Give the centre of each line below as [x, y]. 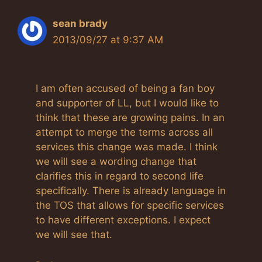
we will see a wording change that [116, 162]
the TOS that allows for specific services [130, 206]
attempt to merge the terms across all [124, 132]
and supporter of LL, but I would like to [127, 103]
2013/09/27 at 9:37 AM [108, 39]
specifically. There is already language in [131, 191]
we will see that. [74, 235]
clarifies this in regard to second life [120, 176]
